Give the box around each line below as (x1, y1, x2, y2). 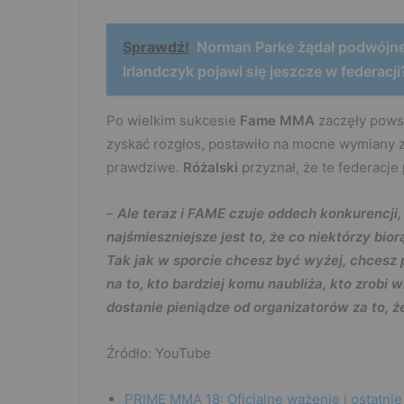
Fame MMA (240, 112, 318, 130)
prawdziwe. (106, 159, 183, 177)
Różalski (183, 159, 242, 177)
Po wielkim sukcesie (106, 112, 240, 130)
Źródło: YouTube (106, 344, 211, 363)
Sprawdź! (123, 38, 189, 57)
